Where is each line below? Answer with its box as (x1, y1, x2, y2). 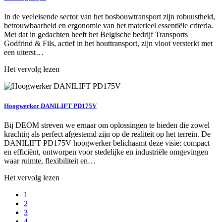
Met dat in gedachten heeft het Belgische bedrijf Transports (4, 30, 188, 39)
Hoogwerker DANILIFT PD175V (4, 102, 97, 110)
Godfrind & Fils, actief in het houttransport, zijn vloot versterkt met (4, 39, 213, 48)
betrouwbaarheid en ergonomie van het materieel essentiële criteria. (4, 21, 213, 30)
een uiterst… (4, 48, 44, 57)
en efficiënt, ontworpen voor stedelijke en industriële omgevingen (4, 147, 208, 156)
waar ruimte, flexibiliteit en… (4, 156, 96, 165)
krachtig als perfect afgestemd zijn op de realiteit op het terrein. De (4, 129, 211, 138)
